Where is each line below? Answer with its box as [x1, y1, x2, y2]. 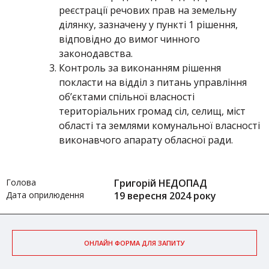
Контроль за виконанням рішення [59, 61, 221, 74]
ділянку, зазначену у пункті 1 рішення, [59, 18, 238, 31]
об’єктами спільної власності [59, 90, 195, 103]
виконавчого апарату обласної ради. [59, 133, 233, 147]
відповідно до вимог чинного [59, 32, 200, 46]
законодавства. [59, 47, 133, 60]
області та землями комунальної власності [59, 119, 260, 132]
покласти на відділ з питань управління [59, 76, 247, 89]
